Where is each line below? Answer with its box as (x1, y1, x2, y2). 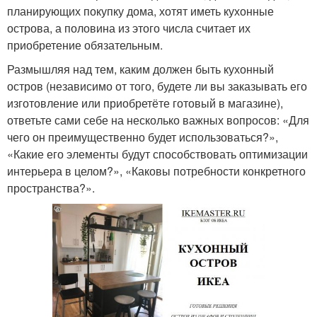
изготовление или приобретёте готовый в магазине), (7, 94, 283, 111)
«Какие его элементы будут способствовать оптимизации (7, 145, 308, 162)
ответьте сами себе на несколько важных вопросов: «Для (7, 111, 309, 128)
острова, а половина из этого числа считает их (7, 19, 250, 36)
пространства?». (7, 179, 95, 196)
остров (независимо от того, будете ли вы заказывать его (7, 77, 307, 94)
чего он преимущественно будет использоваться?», (7, 128, 278, 145)
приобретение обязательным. (7, 36, 163, 53)
